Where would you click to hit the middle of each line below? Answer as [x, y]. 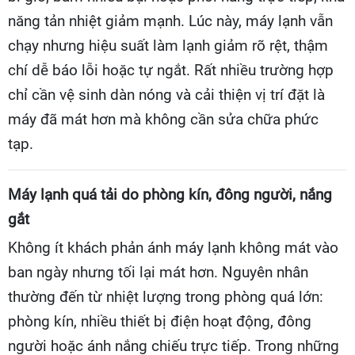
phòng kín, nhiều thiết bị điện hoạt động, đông [160, 321]
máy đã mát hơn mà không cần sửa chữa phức [163, 119]
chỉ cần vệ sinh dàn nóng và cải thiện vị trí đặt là [166, 95]
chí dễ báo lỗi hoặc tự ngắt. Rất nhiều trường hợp [171, 70]
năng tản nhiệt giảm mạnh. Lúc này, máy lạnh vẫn [170, 21]
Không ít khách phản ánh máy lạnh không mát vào [173, 248]
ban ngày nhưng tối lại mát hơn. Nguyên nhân [158, 272]
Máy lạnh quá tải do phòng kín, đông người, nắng [170, 195]
